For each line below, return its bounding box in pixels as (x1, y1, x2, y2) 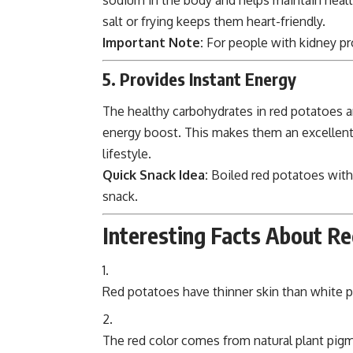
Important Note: (102, 34, 203, 50)
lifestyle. (102, 146, 151, 162)
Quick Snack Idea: (102, 167, 208, 183)
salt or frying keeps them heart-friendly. (102, 13, 325, 29)
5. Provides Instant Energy (102, 67, 296, 90)
